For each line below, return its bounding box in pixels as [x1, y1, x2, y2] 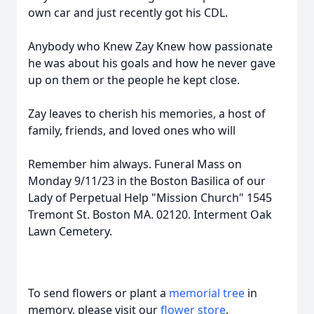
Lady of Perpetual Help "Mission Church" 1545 [28, 190, 272, 205]
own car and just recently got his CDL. [28, 5, 228, 20]
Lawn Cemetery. [28, 224, 112, 239]
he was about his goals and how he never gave [28, 55, 275, 71]
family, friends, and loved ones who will [28, 123, 235, 138]
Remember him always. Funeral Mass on [28, 156, 242, 172]
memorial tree [169, 285, 245, 301]
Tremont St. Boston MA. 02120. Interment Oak [28, 207, 272, 222]
